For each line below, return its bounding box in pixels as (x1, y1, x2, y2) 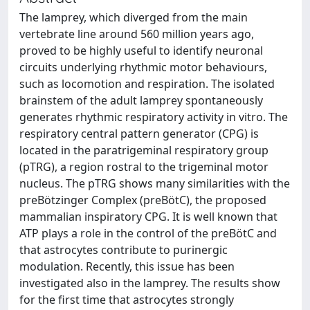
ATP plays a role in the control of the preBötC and (19, 226, 277, 241)
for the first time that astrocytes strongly (19, 292, 234, 307)
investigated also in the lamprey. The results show (19, 275, 280, 291)
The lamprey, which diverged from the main (19, 10, 248, 25)
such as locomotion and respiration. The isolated (19, 76, 275, 91)
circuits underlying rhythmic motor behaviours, (19, 60, 267, 75)
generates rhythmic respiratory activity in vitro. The (19, 109, 288, 125)
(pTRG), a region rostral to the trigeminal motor (19, 159, 268, 174)
